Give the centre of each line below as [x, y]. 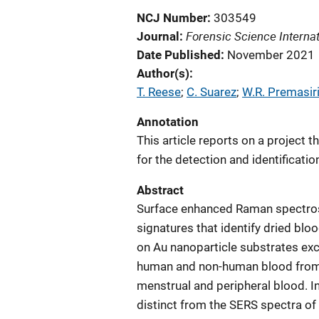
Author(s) [163, 73]
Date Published [179, 55]
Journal [158, 36]
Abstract [160, 190]
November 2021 [271, 55]
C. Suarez [211, 92]
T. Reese [159, 92]
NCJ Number [172, 18]
